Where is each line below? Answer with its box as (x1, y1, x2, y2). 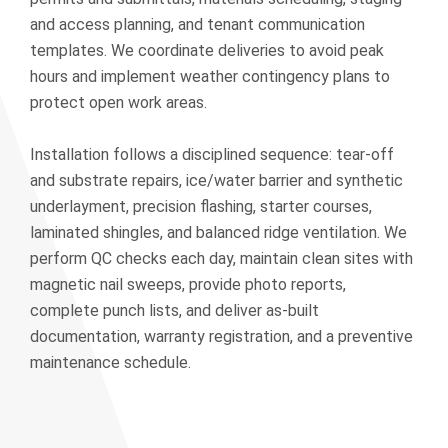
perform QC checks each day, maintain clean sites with (30, 249, 413, 268)
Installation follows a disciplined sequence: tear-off (30, 145, 394, 164)
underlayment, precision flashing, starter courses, (30, 197, 372, 216)
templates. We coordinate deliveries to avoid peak (30, 41, 384, 60)
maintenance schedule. (30, 353, 191, 372)
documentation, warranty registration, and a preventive (30, 327, 413, 346)
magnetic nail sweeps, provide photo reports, (30, 275, 346, 294)
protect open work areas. (30, 93, 207, 112)
